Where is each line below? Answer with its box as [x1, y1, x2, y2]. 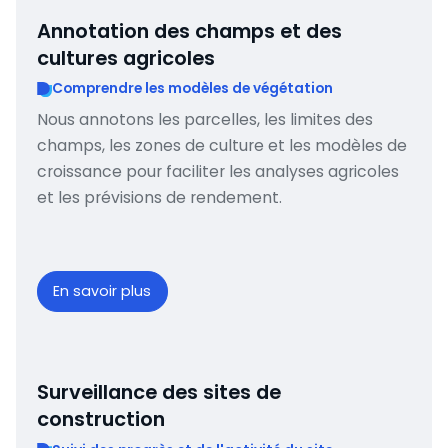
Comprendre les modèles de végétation [52, 79, 334, 99]
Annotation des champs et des [36, 16, 342, 45]
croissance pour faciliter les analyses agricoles [36, 160, 399, 184]
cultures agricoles [36, 43, 215, 72]
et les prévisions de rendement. [36, 186, 282, 210]
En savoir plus [53, 280, 152, 301]
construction [36, 404, 165, 433]
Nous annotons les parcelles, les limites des [36, 108, 373, 132]
